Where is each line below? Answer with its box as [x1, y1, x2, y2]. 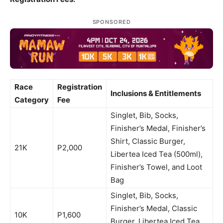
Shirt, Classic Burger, [111, 136, 185, 146]
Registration [57, 82, 102, 92]
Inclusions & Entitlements [111, 88, 201, 98]
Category [14, 95, 49, 105]
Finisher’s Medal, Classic [111, 203, 197, 213]
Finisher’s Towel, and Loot [111, 162, 202, 172]
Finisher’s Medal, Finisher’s [111, 123, 206, 133]
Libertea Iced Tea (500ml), [111, 149, 203, 159]
